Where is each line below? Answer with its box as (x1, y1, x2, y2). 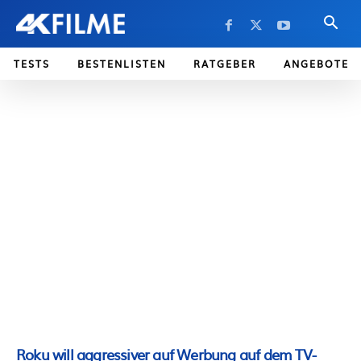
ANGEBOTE (284, 56, 349, 71)
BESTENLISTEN (77, 56, 166, 71)
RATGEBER (193, 56, 256, 71)
